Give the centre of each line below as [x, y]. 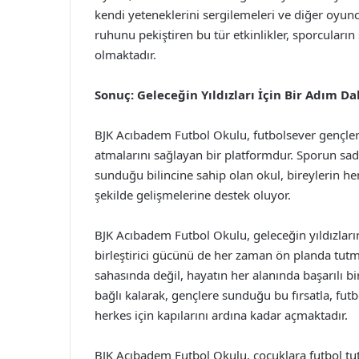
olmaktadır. [125, 54]
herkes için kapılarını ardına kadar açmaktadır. [221, 315]
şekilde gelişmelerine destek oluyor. [193, 195]
